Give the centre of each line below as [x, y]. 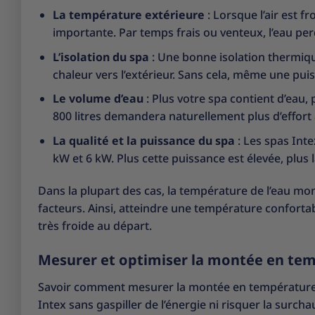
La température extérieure [128, 14]
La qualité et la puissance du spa [143, 140]
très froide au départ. [95, 225]
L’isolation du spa [101, 57]
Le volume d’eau [98, 99]
